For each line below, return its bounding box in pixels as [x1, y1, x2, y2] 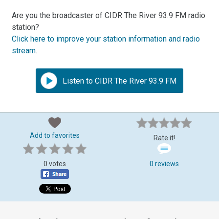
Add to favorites [30, 131, 80, 139]
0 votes [44, 159, 66, 168]
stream [12, 45, 36, 55]
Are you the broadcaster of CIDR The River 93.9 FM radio [12, 10, 206, 20]
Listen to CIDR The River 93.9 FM [61, 76, 176, 86]
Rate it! [153, 133, 175, 142]
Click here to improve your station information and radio [12, 34, 200, 44]
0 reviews [150, 159, 179, 168]
